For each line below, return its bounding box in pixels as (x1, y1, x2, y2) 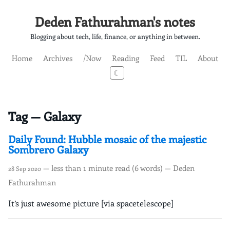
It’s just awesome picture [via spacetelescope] (8, 198, 174, 209)
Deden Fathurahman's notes (35, 13, 195, 30)
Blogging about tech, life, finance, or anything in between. (30, 32, 200, 41)
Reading (112, 52, 139, 63)
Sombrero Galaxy (8, 142, 88, 157)
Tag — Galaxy (8, 108, 81, 125)
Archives (43, 52, 72, 63)
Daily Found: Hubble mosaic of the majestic (8, 132, 206, 146)
